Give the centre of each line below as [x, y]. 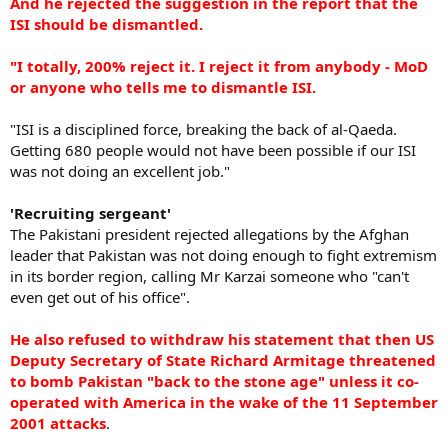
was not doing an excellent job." [120, 171]
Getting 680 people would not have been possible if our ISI [213, 150]
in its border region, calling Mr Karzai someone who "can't [209, 276]
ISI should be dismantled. [106, 24]
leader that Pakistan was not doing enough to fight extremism [223, 255]
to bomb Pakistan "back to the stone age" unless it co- [214, 381]
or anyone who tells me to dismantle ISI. [163, 87]
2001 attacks [58, 423]
